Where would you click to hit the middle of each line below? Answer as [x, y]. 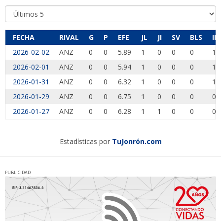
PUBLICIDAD [18, 173]
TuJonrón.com [137, 142]
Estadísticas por [86, 142]
